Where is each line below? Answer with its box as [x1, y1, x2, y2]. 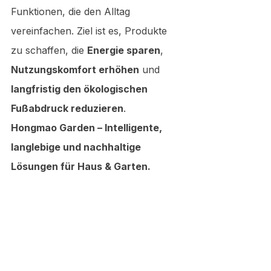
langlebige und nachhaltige [11, 140, 143, 153]
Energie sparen [87, 44, 160, 56]
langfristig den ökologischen [11, 82, 150, 95]
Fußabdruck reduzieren [11, 102, 123, 114]
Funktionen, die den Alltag [11, 5, 133, 18]
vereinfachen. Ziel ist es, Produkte [11, 24, 170, 37]
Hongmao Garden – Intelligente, [11, 121, 165, 134]
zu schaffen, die [11, 44, 87, 56]
